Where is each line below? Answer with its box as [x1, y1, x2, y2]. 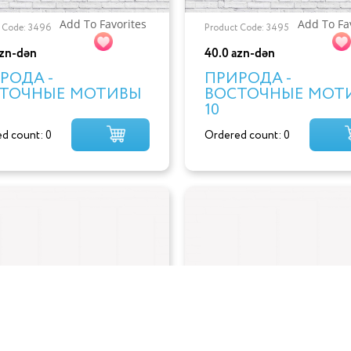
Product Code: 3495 [204, 20, 289, 34]
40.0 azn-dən [204, 44, 275, 63]
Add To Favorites [60, 16, 147, 31]
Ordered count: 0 [204, 127, 290, 143]
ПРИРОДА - [204, 67, 291, 90]
